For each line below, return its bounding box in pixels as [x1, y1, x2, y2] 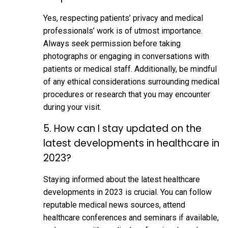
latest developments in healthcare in [43, 136, 219, 150]
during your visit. [43, 102, 101, 112]
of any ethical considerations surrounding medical [43, 76, 219, 87]
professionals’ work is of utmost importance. [43, 25, 203, 36]
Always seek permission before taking [43, 38, 181, 48]
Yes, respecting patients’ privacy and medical [43, 13, 203, 23]
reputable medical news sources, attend [43, 199, 185, 210]
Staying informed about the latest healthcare [43, 174, 200, 184]
